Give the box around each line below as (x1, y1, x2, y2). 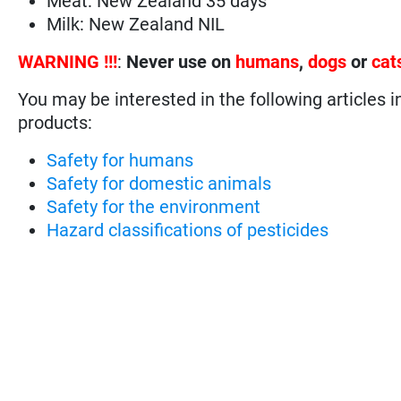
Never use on (126, 50, 236, 73)
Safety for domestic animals (47, 172, 272, 194)
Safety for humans (47, 149, 194, 171)
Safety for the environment (47, 195, 261, 218)
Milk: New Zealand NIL (47, 13, 226, 35)
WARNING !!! (18, 50, 118, 73)
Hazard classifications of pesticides (47, 218, 329, 241)
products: (18, 111, 93, 133)
